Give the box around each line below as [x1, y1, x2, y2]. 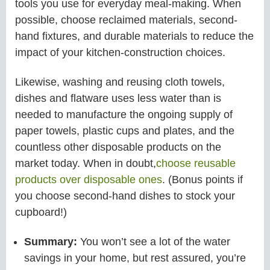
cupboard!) [15, 206, 67, 218]
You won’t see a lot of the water [80, 235, 230, 248]
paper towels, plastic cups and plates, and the [15, 124, 234, 137]
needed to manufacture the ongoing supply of [15, 108, 233, 121]
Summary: [24, 235, 80, 248]
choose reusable [156, 157, 236, 169]
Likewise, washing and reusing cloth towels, [15, 75, 225, 88]
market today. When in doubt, [15, 157, 156, 169]
